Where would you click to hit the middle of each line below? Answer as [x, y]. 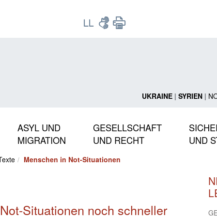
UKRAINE [157, 96]
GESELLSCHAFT [127, 127]
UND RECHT [119, 140]
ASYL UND [39, 127]
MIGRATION [42, 140]
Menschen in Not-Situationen [72, 159]
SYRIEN [190, 96]
